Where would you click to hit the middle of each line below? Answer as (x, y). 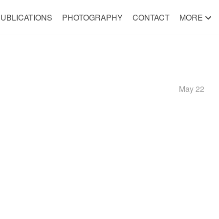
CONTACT (151, 17)
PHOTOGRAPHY (92, 17)
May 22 (191, 89)
